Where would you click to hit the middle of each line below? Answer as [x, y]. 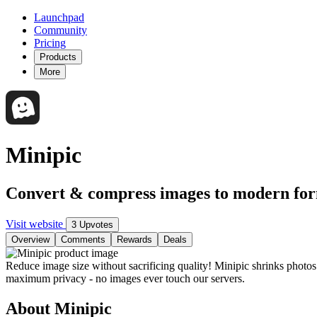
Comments [83, 239]
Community [60, 30]
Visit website [36, 224]
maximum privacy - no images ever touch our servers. [125, 278]
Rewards [134, 239]
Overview [30, 239]
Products [58, 57]
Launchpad [59, 17]
